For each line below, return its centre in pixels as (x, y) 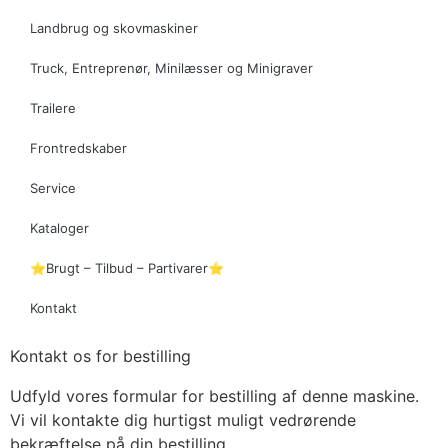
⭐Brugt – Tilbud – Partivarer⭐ (127, 268)
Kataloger (59, 228)
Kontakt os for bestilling (100, 356)
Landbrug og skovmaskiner (114, 28)
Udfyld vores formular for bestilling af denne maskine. (214, 396)
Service (53, 188)
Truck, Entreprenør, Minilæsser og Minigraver (171, 68)
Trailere (53, 108)
